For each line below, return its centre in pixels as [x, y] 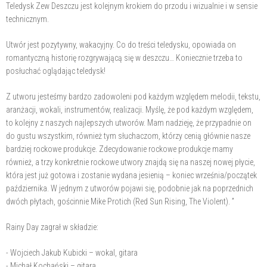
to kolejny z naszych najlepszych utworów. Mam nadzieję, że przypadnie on [129, 122]
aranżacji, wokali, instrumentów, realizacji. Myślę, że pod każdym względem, [130, 109]
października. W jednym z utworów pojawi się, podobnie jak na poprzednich [130, 188]
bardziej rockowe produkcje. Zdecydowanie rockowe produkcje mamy [119, 149]
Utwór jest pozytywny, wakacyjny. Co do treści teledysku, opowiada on [121, 44]
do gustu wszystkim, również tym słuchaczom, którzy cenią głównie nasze [128, 136]
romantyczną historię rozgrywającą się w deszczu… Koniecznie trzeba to [124, 58]
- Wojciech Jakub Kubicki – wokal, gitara [72, 252]
